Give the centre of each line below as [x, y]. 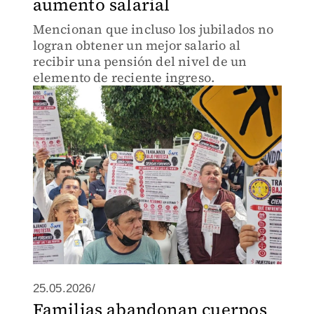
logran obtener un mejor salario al [137, 45]
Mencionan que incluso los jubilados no [153, 29]
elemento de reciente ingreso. [124, 77]
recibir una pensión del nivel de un [140, 61]
